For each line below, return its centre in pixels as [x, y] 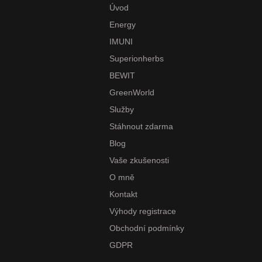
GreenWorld [132, 92]
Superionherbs [137, 58]
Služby [122, 109]
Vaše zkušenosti [139, 160]
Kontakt [123, 194]
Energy [123, 24]
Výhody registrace [143, 211]
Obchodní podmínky [147, 228]
